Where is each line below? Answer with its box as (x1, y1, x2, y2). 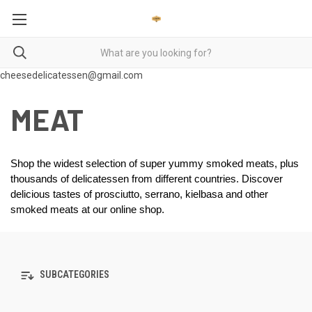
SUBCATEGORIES (38, 269, 109, 281)
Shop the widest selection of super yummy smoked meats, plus (10, 158, 299, 169)
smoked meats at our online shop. (10, 204, 170, 215)
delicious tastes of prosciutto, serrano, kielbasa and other (10, 189, 268, 200)
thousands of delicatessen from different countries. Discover (10, 173, 283, 185)
